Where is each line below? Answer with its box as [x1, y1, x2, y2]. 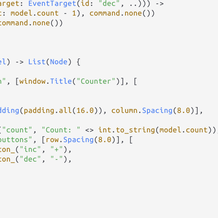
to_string [116, 125, 155, 134]
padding [24, 106, 54, 114]
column [111, 106, 138, 114]
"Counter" [76, 76, 116, 85]
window [19, 76, 46, 85]
